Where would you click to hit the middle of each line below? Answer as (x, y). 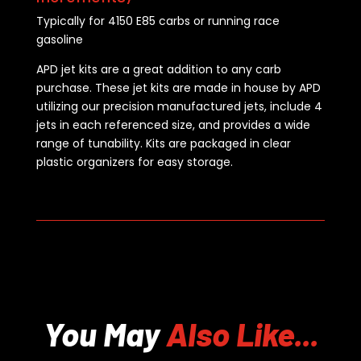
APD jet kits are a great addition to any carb (158, 69)
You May (104, 333)
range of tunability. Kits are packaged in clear (163, 143)
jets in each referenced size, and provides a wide (173, 124)
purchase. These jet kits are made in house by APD (178, 87)
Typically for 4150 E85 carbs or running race (158, 21)
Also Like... (242, 333)
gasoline (59, 39)
